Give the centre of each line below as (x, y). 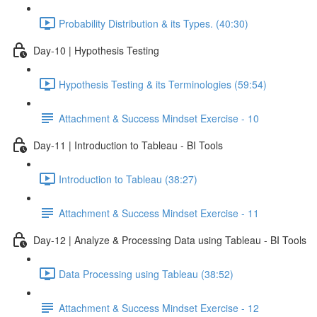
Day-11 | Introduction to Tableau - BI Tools (128, 145)
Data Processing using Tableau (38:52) (146, 273)
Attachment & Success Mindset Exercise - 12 (159, 307)
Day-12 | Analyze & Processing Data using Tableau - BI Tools (170, 240)
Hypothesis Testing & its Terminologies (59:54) (163, 84)
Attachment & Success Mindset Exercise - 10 (159, 118)
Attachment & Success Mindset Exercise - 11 (159, 213)
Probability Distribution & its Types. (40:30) (154, 23)
